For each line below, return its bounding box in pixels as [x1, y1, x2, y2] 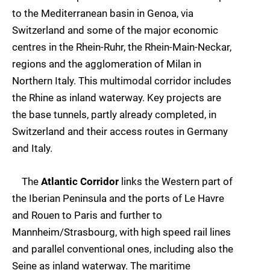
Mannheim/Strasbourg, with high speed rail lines [12, 225, 231, 238]
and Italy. [12, 142, 52, 155]
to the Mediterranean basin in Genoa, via [12, 7, 193, 20]
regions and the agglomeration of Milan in [12, 58, 201, 71]
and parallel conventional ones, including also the [12, 242, 233, 255]
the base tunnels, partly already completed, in [12, 108, 216, 121]
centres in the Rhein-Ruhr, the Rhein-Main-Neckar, [12, 41, 231, 54]
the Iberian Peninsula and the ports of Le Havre [12, 192, 224, 204]
